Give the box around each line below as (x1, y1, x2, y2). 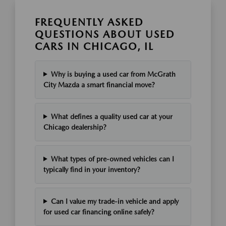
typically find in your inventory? (43, 165, 140, 174)
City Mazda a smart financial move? (43, 80, 155, 89)
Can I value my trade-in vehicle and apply (50, 197, 179, 205)
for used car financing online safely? (43, 207, 154, 216)
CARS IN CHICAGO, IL (35, 40, 154, 52)
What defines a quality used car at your (50, 112, 173, 121)
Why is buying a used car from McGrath (50, 70, 176, 78)
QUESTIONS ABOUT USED (35, 28, 175, 40)
